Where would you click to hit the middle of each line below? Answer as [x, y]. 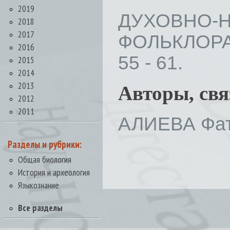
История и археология [54, 172]
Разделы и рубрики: [45, 144]
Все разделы [40, 208]
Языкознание [39, 185]
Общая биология [45, 159]
